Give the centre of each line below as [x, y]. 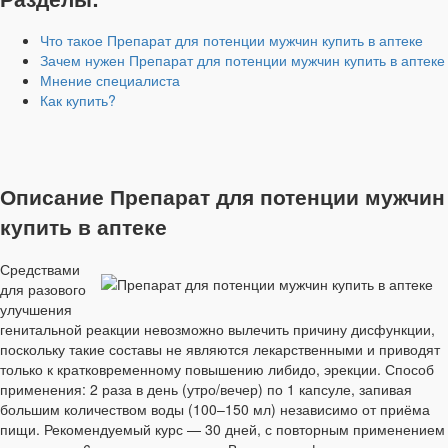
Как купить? [78, 100]
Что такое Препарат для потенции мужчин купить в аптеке [231, 40]
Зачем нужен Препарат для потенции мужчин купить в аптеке [242, 60]
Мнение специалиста [110, 80]
